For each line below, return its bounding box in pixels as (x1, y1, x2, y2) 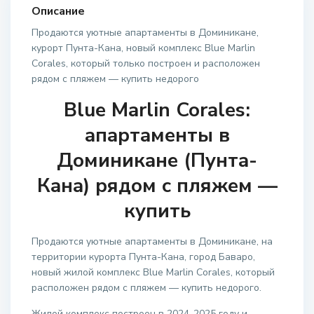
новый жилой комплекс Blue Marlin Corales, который (32, 266, 275, 279)
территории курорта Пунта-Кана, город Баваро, (32, 250, 255, 264)
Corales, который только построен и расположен (32, 57, 260, 70)
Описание (32, 4, 85, 19)
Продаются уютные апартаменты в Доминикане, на (32, 235, 273, 248)
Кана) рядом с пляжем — (36, 172, 278, 199)
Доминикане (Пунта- (57, 147, 257, 174)
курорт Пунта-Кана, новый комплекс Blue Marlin (32, 41, 255, 55)
